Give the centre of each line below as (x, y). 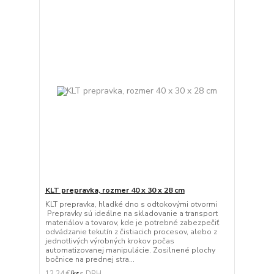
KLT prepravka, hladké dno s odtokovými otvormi (131, 205)
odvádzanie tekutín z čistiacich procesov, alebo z (131, 232)
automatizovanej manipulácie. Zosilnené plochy (130, 250)
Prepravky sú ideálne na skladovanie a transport (131, 214)
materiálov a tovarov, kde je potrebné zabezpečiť (132, 223)
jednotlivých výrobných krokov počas (109, 241)
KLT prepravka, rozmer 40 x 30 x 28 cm (115, 191)
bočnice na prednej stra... (90, 260)
